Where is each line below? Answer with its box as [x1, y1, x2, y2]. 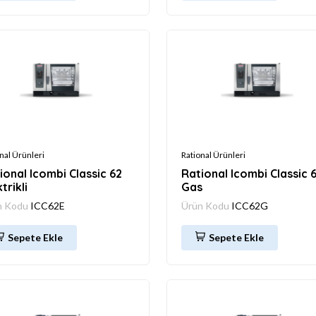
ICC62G [231, 199, 268, 212]
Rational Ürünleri [181, 149, 245, 160]
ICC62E [30, 199, 65, 212]
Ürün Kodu [181, 199, 231, 212]
